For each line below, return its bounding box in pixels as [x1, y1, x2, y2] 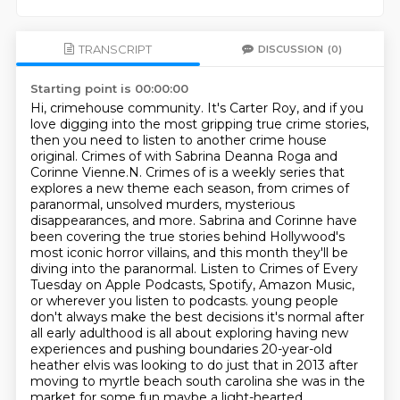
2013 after [296, 357, 358, 373]
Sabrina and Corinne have [198, 212, 357, 229]
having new [275, 325, 348, 341]
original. [29, 148, 81, 164]
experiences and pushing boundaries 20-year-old [29, 341, 332, 357]
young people [251, 293, 338, 309]
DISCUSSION [258, 42, 324, 55]
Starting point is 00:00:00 [29, 81, 188, 96]
